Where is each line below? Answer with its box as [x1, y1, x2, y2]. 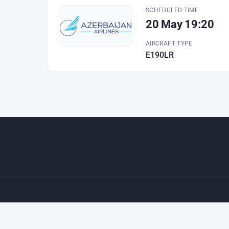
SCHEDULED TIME [146, 7, 199, 14]
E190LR [146, 50, 174, 60]
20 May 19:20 [146, 18, 214, 31]
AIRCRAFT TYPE [146, 40, 193, 47]
